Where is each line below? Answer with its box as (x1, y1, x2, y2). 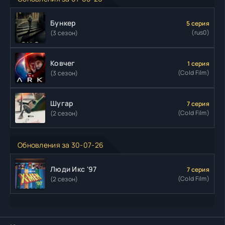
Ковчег (50, 58, 75, 68)
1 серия (187, 59, 209, 68)
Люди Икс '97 (50, 164, 97, 174)
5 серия (186, 19, 209, 28)
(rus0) (191, 28, 209, 37)
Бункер (50, 18, 76, 28)
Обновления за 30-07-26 (18, 140, 104, 150)
